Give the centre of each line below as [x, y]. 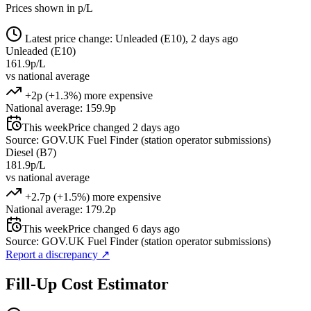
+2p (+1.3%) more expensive [87, 95]
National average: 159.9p [61, 108]
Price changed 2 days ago [124, 127]
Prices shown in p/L [49, 8]
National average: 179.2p [61, 209]
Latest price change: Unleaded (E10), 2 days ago [130, 38]
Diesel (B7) [31, 152]
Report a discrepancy [53, 254]
